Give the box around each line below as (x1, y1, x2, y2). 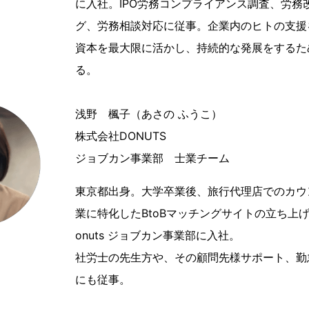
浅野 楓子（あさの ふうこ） (74, 107, 222, 121)
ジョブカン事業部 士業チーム (74, 151, 230, 165)
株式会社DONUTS (74, 129, 166, 143)
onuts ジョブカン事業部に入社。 (74, 228, 240, 242)
